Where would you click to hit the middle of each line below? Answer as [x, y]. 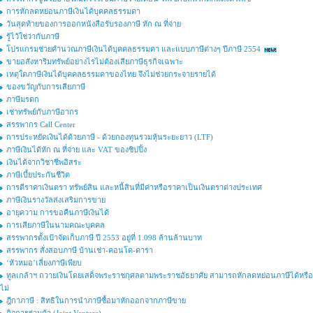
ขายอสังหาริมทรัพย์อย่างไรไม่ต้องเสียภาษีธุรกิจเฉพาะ [95, 62]
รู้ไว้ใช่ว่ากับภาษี [33, 37]
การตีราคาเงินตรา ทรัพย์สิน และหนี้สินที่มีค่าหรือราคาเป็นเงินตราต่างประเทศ [134, 188]
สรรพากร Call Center [41, 125]
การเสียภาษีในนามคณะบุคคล [56, 225]
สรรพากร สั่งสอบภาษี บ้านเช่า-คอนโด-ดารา [80, 250]
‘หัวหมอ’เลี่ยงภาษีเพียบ [44, 263]
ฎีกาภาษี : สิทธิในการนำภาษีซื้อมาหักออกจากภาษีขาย [96, 301]
